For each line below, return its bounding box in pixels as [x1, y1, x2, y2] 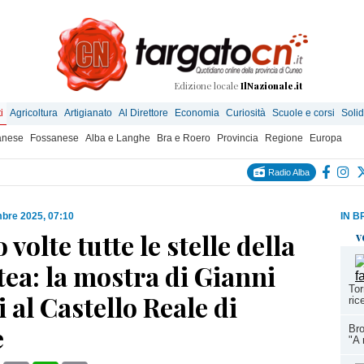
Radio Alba [266, 167, 310, 177]
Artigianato [64, 107, 112, 119]
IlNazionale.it [240, 80, 302, 92]
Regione [265, 132, 303, 144]
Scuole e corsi [272, 107, 335, 119]
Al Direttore [119, 107, 168, 119]
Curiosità [226, 107, 266, 119]
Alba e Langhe [85, 132, 150, 144]
